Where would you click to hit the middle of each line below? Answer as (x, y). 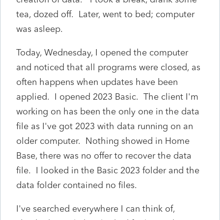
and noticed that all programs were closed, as (108, 67)
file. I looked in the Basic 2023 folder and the (108, 170)
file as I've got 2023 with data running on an (105, 126)
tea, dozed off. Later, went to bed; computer (105, 14)
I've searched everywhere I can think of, (96, 208)
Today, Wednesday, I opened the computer (102, 52)
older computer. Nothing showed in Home (103, 141)
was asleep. (40, 29)
